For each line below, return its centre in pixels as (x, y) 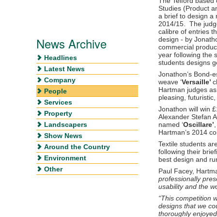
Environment (65, 158)
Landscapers (66, 124)
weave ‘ (170, 82)
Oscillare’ (199, 124)
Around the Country (77, 147)
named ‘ (171, 124)
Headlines (61, 57)
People (55, 91)
